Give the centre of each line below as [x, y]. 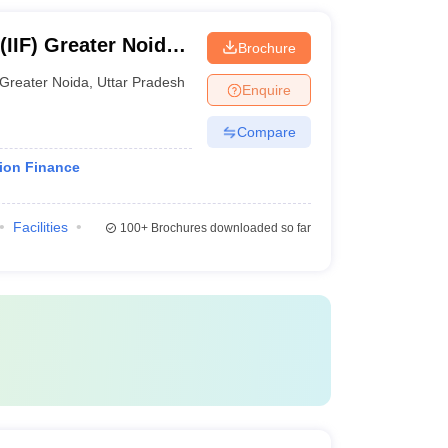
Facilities [40, 227]
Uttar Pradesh [141, 81]
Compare [266, 131]
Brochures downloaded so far [229, 228]
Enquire [266, 89]
